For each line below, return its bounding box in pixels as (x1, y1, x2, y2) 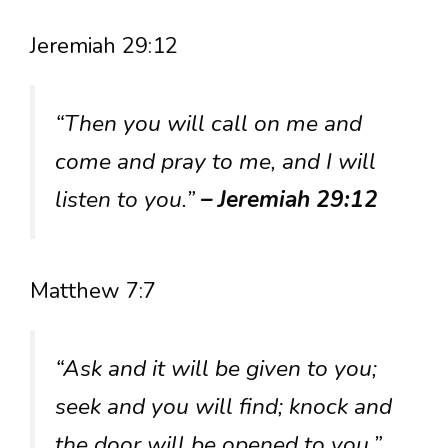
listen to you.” (55, 183, 201, 215)
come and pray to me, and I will (55, 145, 376, 177)
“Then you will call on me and (55, 107, 362, 139)
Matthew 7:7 (30, 276, 156, 307)
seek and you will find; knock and (55, 391, 392, 423)
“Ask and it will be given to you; (55, 353, 377, 385)
